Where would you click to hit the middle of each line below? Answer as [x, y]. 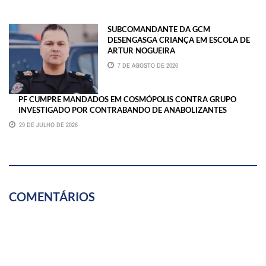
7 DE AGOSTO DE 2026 [148, 65]
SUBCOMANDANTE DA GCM [159, 29]
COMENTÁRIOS [52, 197]
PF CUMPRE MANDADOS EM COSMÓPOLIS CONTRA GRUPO [127, 99]
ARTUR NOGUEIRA [141, 50]
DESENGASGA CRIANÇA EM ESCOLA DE [179, 39]
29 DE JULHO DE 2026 [48, 125]
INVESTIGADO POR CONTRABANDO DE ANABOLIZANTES [123, 110]
